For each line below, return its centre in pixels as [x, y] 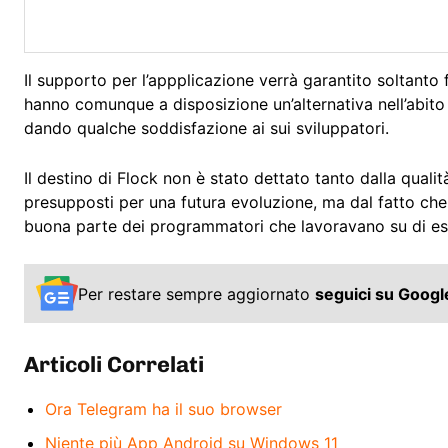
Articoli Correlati [114, 364]
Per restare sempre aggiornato [196, 293]
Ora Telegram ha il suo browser [163, 408]
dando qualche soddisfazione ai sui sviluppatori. [206, 128]
